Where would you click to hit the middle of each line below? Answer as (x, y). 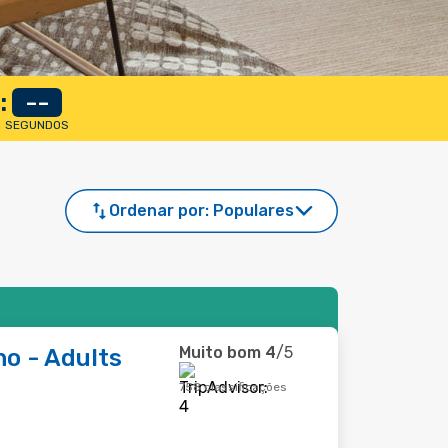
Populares (253, 210)
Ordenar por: (159, 210)
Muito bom (220, 352)
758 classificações (233, 387)
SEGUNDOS (36, 125)
